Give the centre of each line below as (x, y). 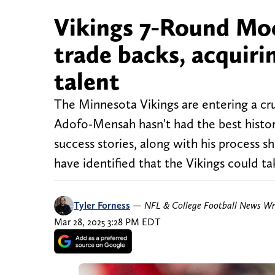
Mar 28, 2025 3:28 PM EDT (107, 222)
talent (87, 81)
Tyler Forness (102, 206)
